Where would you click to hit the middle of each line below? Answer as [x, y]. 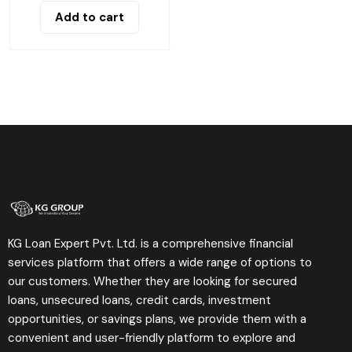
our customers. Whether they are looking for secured [152, 282]
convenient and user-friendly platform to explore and [152, 338]
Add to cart [89, 17]
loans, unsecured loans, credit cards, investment [139, 301]
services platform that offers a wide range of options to [160, 263]
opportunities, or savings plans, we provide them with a [157, 319]
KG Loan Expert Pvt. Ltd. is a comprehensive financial [150, 244]
